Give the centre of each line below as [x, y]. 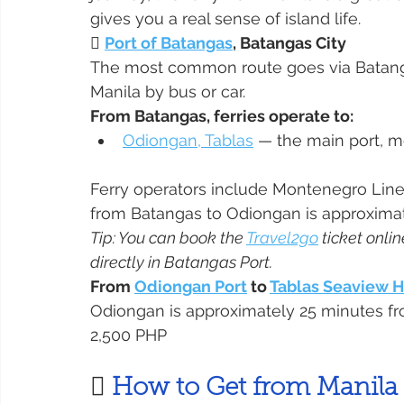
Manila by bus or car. [168, 92]
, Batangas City [289, 43]
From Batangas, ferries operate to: [222, 116]
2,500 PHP [129, 335]
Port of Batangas [169, 43]
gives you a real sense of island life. [225, 19]
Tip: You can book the [168, 238]
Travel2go [282, 238]
